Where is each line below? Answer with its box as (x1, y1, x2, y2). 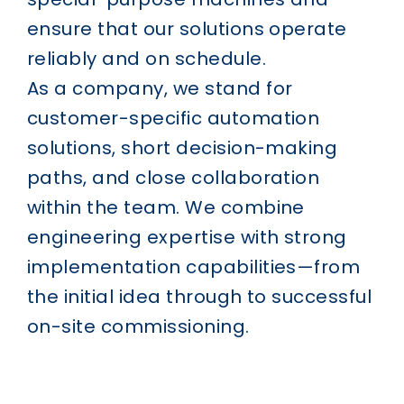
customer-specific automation (26, 105, 320, 131)
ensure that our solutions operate (26, 15, 347, 41)
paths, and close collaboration (26, 164, 320, 190)
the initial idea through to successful (26, 283, 372, 309)
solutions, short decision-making (26, 134, 338, 161)
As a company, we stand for (26, 75, 293, 101)
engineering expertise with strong (26, 224, 347, 250)
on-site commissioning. (26, 313, 250, 339)
